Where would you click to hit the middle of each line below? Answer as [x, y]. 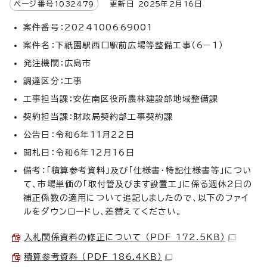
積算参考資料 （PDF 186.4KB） [93, 257]
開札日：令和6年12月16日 [79, 152]
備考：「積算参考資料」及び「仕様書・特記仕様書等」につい [138, 170]
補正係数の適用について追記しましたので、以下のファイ [136, 198]
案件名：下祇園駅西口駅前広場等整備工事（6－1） [123, 45]
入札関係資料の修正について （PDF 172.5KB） [125, 237]
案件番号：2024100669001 [88, 27]
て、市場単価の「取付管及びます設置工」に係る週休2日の [138, 184]
